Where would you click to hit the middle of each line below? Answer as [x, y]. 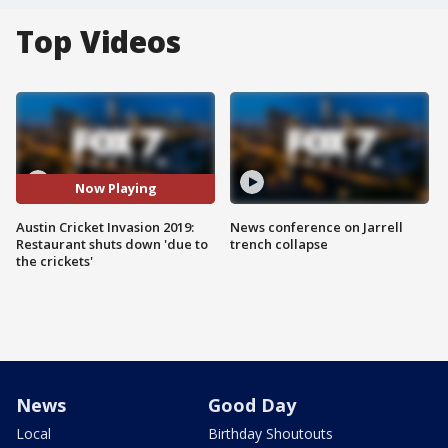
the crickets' [54, 260]
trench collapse [279, 243]
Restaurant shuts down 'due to [112, 243]
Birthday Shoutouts [270, 433]
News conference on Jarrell [316, 226]
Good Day [252, 404]
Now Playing [115, 188]
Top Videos [98, 41]
